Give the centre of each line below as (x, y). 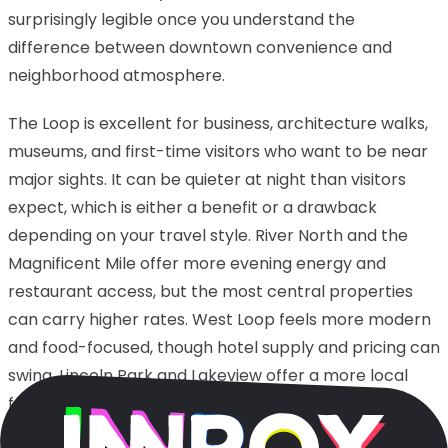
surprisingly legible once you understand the (181, 19)
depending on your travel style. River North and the (208, 235)
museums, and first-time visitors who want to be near (218, 151)
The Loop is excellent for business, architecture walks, (218, 123)
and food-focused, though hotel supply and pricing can (224, 347)
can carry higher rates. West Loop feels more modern (219, 319)
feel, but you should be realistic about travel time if (206, 403)
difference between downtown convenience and (200, 47)
